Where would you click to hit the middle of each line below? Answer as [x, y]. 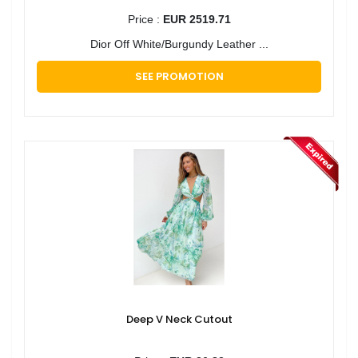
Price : [145, 19]
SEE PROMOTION [179, 76]
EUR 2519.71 [197, 19]
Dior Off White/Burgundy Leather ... [179, 44]
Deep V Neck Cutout [179, 319]
